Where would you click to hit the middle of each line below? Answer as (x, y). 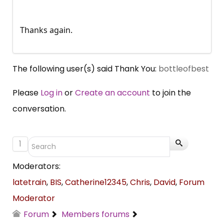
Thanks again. (46, 30)
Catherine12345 (96, 182)
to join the (170, 93)
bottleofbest (184, 69)
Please (26, 93)
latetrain (29, 182)
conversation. (39, 109)
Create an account (112, 93)
